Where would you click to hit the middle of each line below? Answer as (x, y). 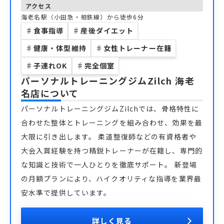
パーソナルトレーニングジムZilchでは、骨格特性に (110, 108)
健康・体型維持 (60, 48)
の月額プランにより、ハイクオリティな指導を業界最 (111, 178)
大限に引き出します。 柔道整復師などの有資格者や (109, 136)
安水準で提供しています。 (66, 192)
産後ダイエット (107, 30)
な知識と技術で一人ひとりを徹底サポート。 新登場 (109, 164)
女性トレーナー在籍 (137, 48)
